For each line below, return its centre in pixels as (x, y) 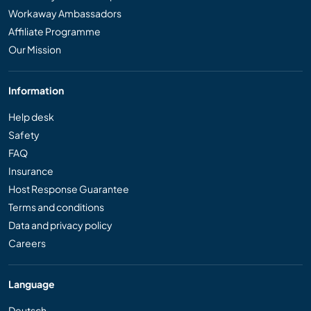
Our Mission (35, 50)
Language (32, 284)
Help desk (31, 117)
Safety (24, 135)
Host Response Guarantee (69, 189)
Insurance (31, 171)
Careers (27, 243)
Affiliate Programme (54, 32)
